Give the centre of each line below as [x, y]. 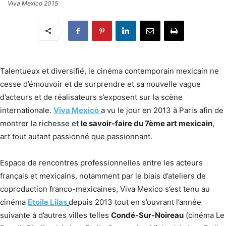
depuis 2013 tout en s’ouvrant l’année [135, 202]
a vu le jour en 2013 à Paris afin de [162, 110]
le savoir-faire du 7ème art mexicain [147, 123]
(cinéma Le [204, 215]
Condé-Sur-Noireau [147, 215]
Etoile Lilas [47, 202]
